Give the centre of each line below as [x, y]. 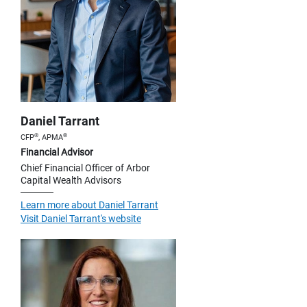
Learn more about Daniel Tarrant [89, 205]
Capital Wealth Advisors [71, 181]
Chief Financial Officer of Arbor [85, 168]
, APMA [51, 138]
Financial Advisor [57, 152]
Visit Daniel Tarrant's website [81, 219]
